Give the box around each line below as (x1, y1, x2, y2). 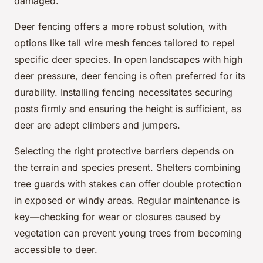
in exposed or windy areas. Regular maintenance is (14, 194, 240, 207)
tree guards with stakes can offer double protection (14, 178, 241, 190)
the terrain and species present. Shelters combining (14, 161, 241, 174)
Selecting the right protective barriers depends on (14, 145, 234, 157)
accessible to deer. (14, 244, 97, 256)
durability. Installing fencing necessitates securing (14, 86, 232, 99)
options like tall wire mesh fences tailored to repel (14, 37, 235, 49)
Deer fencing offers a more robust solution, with (14, 21, 227, 33)
